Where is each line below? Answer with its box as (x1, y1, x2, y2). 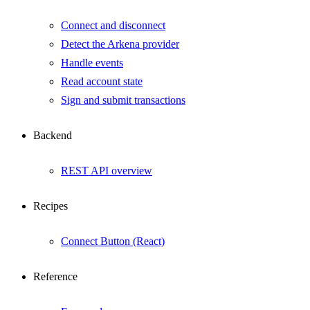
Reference (33, 271, 77, 282)
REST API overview (61, 165, 152, 176)
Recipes (33, 200, 68, 212)
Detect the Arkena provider (61, 38, 179, 50)
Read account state (61, 75, 143, 87)
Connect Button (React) (61, 235, 165, 247)
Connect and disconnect (61, 19, 165, 31)
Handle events (61, 57, 123, 69)
